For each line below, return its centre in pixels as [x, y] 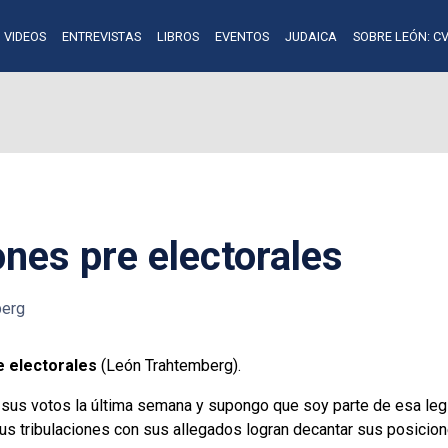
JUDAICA [310, 36]
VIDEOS [24, 36]
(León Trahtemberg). [169, 365]
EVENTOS [241, 36]
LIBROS [177, 36]
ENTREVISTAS [101, 36]
